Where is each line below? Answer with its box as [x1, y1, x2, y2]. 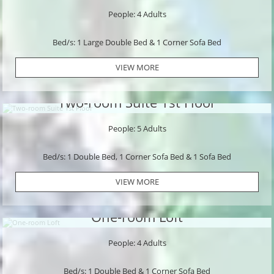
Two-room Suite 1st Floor [57, 93, 216, 112]
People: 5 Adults [108, 123, 166, 135]
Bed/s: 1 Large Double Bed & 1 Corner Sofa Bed [53, 36, 221, 48]
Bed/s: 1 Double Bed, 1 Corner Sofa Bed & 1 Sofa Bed [43, 150, 231, 162]
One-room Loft [91, 207, 183, 226]
